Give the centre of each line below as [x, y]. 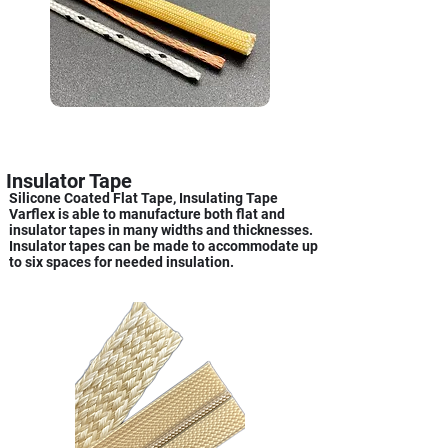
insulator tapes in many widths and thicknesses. [161, 230]
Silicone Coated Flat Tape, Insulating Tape [143, 198]
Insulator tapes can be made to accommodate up [163, 246]
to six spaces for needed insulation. [121, 262]
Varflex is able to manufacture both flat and [147, 214]
